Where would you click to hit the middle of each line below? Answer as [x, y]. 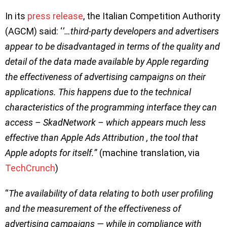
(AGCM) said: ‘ [34, 31]
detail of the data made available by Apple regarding [107, 62]
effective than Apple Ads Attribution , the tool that [102, 138]
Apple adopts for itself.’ [50, 153]
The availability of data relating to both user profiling [111, 194]
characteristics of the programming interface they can [111, 107]
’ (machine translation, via [148, 153]
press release [55, 16]
